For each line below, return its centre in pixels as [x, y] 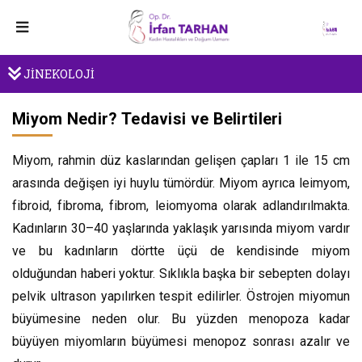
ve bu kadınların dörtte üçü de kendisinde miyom [181, 251]
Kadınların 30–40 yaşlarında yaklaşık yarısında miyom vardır [181, 228]
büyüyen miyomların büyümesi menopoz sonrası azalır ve [181, 341]
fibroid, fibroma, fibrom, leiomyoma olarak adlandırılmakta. [181, 206]
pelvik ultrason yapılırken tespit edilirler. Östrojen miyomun [181, 296]
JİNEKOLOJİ [58, 74]
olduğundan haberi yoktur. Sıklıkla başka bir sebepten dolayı [181, 274]
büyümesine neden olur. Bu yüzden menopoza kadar [181, 319]
